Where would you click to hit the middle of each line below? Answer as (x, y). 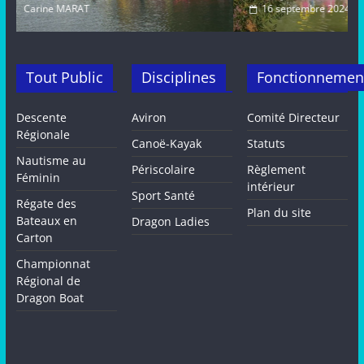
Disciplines (179, 78)
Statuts (266, 144)
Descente (41, 118)
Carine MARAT (195, 9)
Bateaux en (46, 221)
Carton (34, 238)
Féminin (38, 178)
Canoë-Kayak (167, 144)
